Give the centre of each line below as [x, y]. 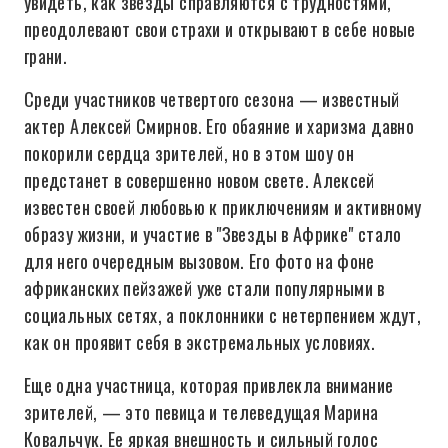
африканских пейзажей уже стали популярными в [204, 288]
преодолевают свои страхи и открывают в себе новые [220, 29]
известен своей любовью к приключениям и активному [223, 207]
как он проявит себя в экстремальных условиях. [200, 342]
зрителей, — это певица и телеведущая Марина [201, 412]
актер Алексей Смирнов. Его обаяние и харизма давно [219, 126]
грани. [46, 56]
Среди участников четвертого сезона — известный [212, 99]
